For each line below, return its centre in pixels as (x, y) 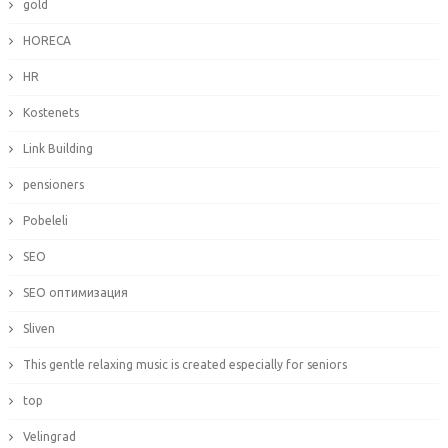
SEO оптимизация (75, 293)
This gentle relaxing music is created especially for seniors (184, 365)
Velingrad (49, 437)
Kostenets (50, 113)
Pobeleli (45, 221)
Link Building (57, 149)
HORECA (46, 41)
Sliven (38, 329)
